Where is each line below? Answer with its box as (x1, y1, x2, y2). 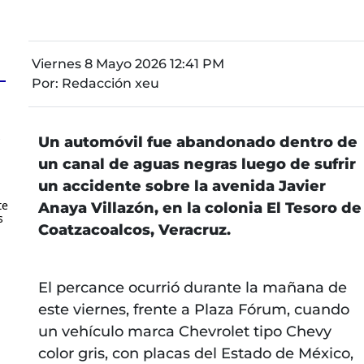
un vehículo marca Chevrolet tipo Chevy (37, 322, 331, 340)
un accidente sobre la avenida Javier (37, 176, 326, 195)
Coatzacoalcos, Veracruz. (37, 220, 231, 239)
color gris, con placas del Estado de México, (37, 344, 353, 362)
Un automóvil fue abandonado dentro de (37, 132, 357, 151)
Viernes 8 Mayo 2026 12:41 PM (31, 55, 224, 71)
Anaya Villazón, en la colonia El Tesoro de (37, 198, 362, 217)
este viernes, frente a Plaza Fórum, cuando (37, 300, 349, 318)
